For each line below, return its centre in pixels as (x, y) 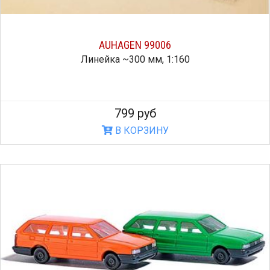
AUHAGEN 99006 (135, 45)
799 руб (135, 113)
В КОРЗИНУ (140, 130)
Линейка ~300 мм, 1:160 (135, 59)
